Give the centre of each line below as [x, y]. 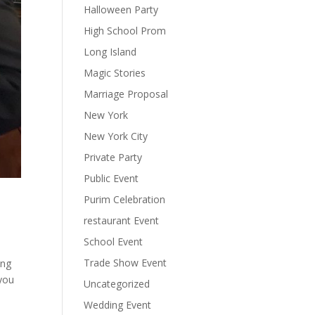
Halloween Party [121, 9]
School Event [114, 242]
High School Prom [125, 31]
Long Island [110, 52]
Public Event [111, 178]
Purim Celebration [125, 199]
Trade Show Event [126, 263]
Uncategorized [117, 284]
